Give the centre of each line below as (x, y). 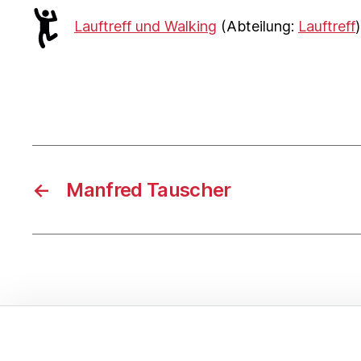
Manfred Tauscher (149, 189)
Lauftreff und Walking (145, 26)
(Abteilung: (257, 26)
